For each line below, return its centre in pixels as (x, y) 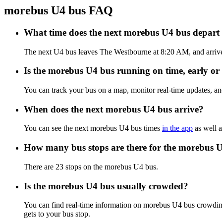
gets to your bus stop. (57, 214)
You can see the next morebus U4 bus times (93, 128)
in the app (177, 128)
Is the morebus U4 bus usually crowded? (106, 186)
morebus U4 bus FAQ (58, 10)
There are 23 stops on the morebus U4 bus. (91, 166)
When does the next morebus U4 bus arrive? (114, 109)
